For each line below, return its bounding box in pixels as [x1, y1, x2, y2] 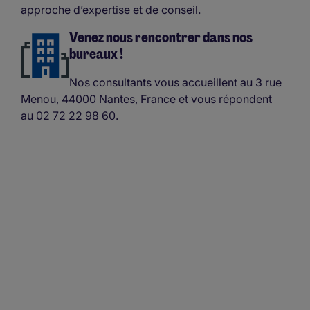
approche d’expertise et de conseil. [21, 2, 201, 17]
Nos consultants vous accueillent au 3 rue [69, 75, 282, 89]
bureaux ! [69, 44, 123, 63]
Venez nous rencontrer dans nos [69, 28, 253, 46]
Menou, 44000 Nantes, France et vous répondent [21, 91, 272, 106]
